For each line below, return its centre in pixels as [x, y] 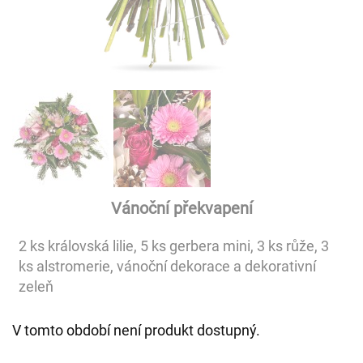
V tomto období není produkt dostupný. [136, 330]
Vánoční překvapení [181, 208]
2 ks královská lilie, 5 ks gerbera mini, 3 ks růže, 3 [174, 246]
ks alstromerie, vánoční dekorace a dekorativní [167, 266]
